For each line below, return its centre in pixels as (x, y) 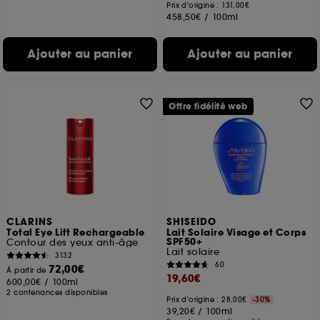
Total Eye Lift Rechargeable (76, 233)
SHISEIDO (192, 222)
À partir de (28, 270)
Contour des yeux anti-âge (72, 242)
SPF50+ (185, 242)
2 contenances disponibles (57, 292)
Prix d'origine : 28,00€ (208, 300)
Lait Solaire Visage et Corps (236, 233)
